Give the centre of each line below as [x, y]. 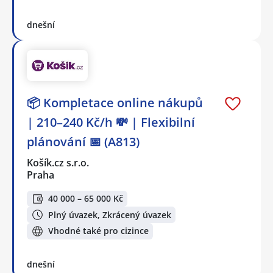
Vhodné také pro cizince [98, 231]
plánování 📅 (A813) [83, 141]
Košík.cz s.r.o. [58, 162]
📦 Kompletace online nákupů [115, 102]
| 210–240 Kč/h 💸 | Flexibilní [111, 122]
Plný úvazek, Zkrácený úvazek [110, 214]
